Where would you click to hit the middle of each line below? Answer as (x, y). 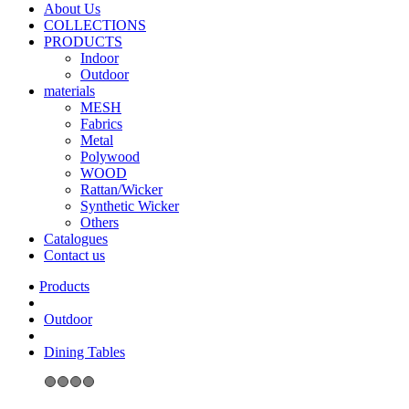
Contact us (74, 255)
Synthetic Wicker (130, 206)
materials (69, 91)
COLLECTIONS (95, 25)
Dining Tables (84, 352)
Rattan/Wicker (121, 189)
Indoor (100, 58)
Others (100, 222)
